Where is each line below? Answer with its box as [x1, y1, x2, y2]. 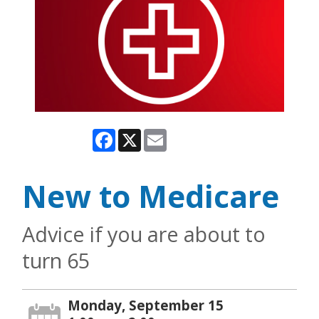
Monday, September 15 [68, 296, 224, 314]
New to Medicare [22, 174, 279, 217]
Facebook [115, 126, 167, 142]
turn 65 [22, 246, 90, 274]
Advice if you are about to [22, 219, 266, 248]
